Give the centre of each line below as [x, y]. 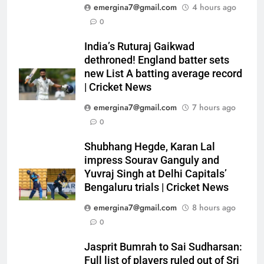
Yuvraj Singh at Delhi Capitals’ [156, 174]
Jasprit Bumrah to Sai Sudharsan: [163, 247]
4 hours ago [214, 7]
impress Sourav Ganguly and [152, 161]
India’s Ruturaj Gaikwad [139, 47]
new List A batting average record [163, 74]
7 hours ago [214, 108]
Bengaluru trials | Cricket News [156, 188]
